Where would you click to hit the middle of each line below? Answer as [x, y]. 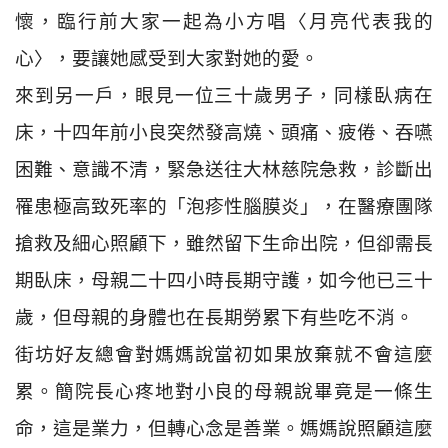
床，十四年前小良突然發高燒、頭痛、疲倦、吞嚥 [224, 132]
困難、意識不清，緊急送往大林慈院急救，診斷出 [224, 169]
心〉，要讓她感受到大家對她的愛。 [167, 58]
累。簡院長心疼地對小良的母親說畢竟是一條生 [224, 391]
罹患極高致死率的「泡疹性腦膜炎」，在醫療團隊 [224, 206]
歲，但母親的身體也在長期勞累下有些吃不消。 [214, 317]
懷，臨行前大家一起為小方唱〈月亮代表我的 [224, 21]
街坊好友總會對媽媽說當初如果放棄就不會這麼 [224, 354]
